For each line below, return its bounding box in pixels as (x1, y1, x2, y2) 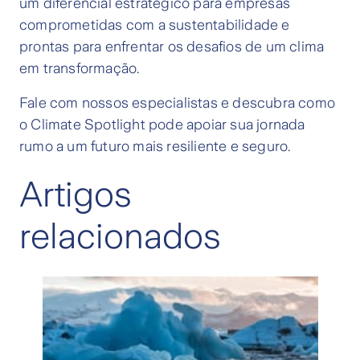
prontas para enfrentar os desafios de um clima (19, 39, 325, 55)
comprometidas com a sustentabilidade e (19, 17, 290, 34)
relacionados (19, 217, 221, 256)
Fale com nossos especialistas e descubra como (19, 95, 336, 112)
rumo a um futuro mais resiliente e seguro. (19, 138, 291, 155)
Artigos (19, 175, 132, 215)
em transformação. (19, 60, 140, 77)
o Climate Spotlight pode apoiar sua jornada (19, 117, 305, 133)
